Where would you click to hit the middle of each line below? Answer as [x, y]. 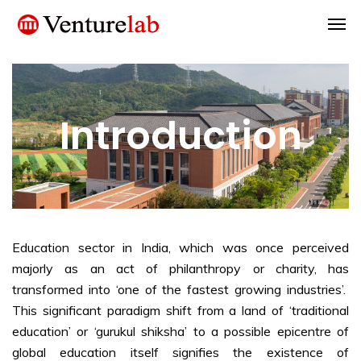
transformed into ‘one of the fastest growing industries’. [180, 290]
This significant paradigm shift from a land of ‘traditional [180, 311]
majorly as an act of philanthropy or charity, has [180, 269]
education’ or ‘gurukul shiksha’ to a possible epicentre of [180, 332]
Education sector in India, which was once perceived [180, 248]
